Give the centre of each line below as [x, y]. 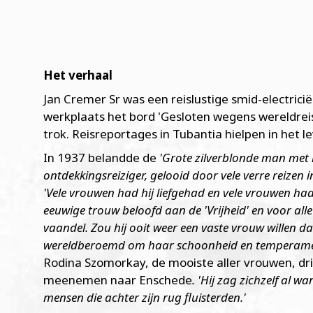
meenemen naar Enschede [118, 279]
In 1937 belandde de [101, 157]
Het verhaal [78, 75]
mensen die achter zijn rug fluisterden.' [146, 297]
